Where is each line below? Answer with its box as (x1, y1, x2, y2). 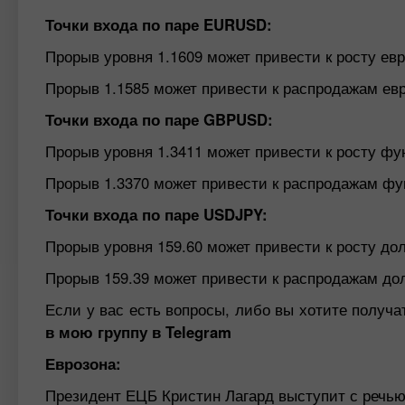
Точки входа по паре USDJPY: (45, 203, 268, 225)
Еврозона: (45, 353, 121, 374)
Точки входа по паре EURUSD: (45, 14, 272, 35)
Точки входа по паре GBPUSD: (45, 108, 273, 130)
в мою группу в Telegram (45, 321, 231, 343)
